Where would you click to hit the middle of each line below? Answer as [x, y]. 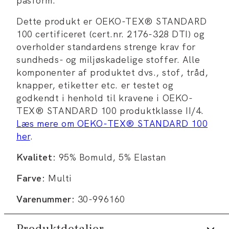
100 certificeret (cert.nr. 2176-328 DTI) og [111, 34]
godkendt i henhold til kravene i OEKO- [105, 98]
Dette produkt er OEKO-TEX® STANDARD [112, 21]
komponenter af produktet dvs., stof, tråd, [112, 72]
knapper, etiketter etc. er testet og [95, 85]
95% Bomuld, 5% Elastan [111, 157]
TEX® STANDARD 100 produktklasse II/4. [110, 110]
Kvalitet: [36, 157]
